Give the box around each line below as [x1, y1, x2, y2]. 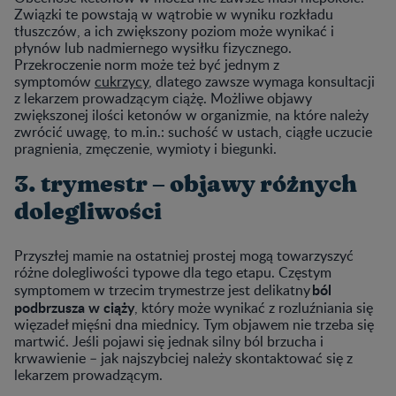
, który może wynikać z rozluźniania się [134, 297, 373, 317]
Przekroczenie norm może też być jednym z [14, 54, 279, 74]
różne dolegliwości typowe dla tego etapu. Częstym [14, 262, 331, 282]
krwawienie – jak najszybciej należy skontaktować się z [14, 347, 353, 368]
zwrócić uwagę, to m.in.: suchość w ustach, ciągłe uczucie [14, 121, 372, 141]
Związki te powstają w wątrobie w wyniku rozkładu [14, 4, 333, 24]
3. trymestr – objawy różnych [14, 172, 357, 196]
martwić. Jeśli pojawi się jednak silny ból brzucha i [14, 331, 324, 351]
